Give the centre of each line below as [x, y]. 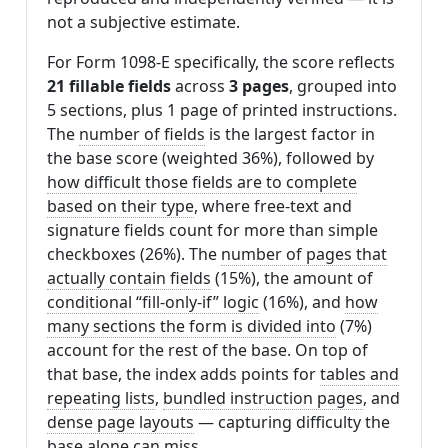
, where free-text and [273, 206]
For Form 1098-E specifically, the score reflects [221, 62]
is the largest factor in [290, 134]
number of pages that [304, 254]
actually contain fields [129, 278]
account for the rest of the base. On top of [207, 350]
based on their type [120, 206]
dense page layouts [120, 422]
